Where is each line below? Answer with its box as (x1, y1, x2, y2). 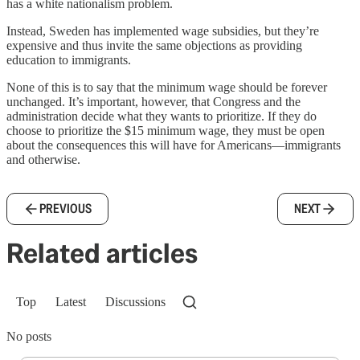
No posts (6, 329, 51, 343)
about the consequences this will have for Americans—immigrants (6, 137, 341, 152)
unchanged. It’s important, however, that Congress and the (6, 94, 301, 108)
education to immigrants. (6, 52, 131, 67)
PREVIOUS (39, 199, 92, 217)
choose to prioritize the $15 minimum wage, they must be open (6, 123, 325, 137)
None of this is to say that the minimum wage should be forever (6, 80, 327, 94)
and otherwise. (6, 152, 80, 166)
